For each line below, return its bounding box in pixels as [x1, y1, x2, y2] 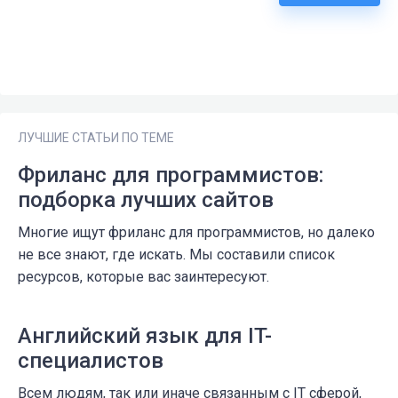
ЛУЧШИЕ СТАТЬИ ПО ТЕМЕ [18, 131, 174, 146]
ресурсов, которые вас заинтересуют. [18, 268, 269, 286]
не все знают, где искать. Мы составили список [18, 246, 335, 264]
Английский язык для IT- [18, 323, 272, 349]
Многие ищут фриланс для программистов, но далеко [18, 224, 375, 242]
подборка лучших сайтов [18, 187, 274, 213]
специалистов [18, 348, 163, 374]
